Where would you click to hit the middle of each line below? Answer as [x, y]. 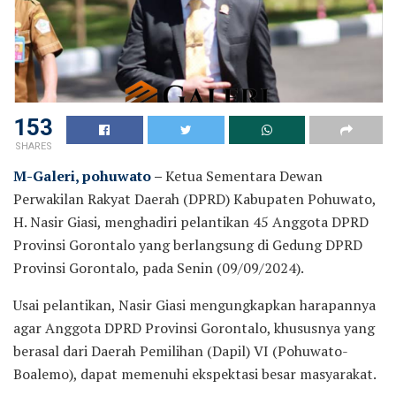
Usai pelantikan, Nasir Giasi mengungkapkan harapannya [194, 305]
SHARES [33, 146]
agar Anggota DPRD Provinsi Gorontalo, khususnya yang [194, 327]
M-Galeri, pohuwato [82, 175]
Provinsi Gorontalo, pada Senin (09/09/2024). [159, 267]
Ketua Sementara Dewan [244, 175]
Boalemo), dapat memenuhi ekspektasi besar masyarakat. [195, 373]
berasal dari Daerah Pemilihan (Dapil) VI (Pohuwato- [181, 350]
